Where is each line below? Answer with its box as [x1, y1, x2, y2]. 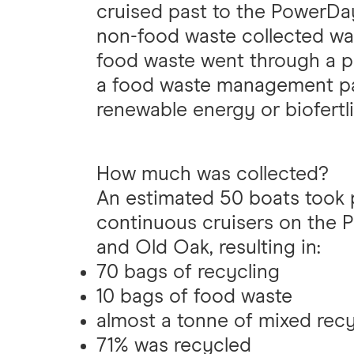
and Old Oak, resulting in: [96, 237, 321, 258]
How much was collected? [96, 164, 329, 184]
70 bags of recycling [96, 262, 280, 282]
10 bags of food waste [96, 286, 292, 307]
